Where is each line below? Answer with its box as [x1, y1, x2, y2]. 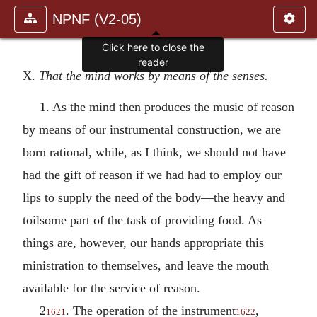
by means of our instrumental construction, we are [23, 122, 281, 137]
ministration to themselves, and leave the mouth [23, 258, 269, 272]
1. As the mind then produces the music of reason [40, 99, 294, 114]
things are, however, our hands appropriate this [23, 235, 264, 250]
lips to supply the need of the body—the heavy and [23, 190, 285, 204]
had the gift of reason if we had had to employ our [23, 167, 282, 182]
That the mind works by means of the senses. [39, 68, 268, 83]
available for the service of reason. [23, 280, 200, 295]
